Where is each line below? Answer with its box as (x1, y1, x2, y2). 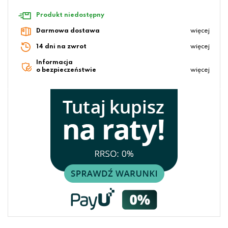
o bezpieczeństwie (36, 67, 96, 73)
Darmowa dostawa (36, 28, 100, 34)
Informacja (36, 60, 73, 66)
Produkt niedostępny (36, 12, 104, 18)
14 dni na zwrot (36, 44, 87, 50)
